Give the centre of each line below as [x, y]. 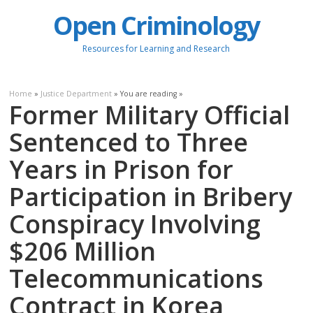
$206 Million [83, 251]
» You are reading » [148, 93]
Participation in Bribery [151, 196]
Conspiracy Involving [135, 224]
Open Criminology [156, 26]
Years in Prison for [122, 169]
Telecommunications [137, 278]
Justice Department [77, 93]
